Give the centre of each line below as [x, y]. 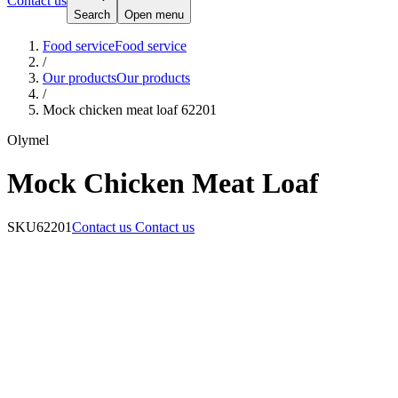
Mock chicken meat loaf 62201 [130, 109]
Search [92, 14]
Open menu [154, 14]
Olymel [28, 139]
